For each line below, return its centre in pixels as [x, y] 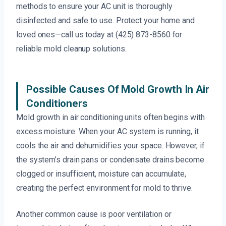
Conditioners [57, 104]
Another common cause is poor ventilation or [94, 214]
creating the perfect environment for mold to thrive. [104, 188]
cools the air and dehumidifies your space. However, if [110, 146]
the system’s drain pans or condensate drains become [110, 160]
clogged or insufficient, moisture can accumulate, [101, 174]
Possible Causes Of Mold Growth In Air [118, 90]
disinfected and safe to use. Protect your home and [106, 21]
